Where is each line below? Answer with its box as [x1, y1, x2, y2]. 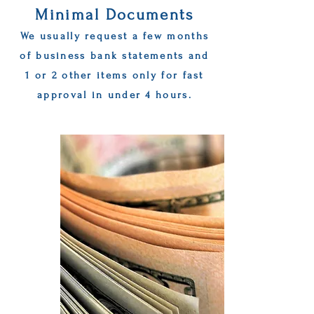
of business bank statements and [20, 50, 210, 62]
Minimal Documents [35, 6, 194, 24]
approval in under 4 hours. [37, 89, 192, 101]
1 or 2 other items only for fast [25, 69, 204, 81]
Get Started [101, 142, 148, 156]
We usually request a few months [20, 30, 210, 42]
